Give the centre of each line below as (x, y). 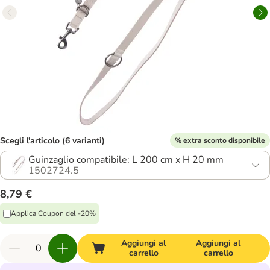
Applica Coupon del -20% (53, 213)
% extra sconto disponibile (220, 140)
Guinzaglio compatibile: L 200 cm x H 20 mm (126, 160)
